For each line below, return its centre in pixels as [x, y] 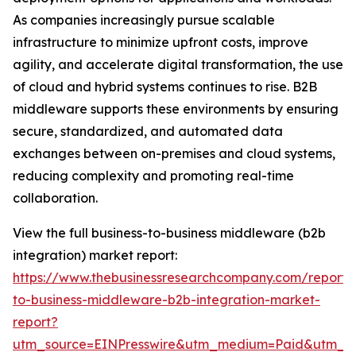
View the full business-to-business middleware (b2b [169, 233]
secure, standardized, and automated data [148, 132]
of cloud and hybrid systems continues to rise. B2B [165, 87]
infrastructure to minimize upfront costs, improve [161, 43]
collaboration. [55, 198]
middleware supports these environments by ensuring [176, 109]
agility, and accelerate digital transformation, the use [178, 65]
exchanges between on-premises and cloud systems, [174, 154]
